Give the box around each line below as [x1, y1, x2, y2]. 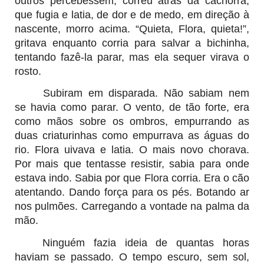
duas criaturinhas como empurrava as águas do [15, 130, 249, 142]
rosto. [15, 65, 41, 77]
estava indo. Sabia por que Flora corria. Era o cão [15, 172, 249, 184]
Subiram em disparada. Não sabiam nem [43, 87, 249, 100]
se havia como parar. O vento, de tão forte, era [15, 101, 249, 114]
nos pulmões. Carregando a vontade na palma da [15, 200, 249, 213]
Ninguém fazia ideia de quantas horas [42, 236, 249, 249]
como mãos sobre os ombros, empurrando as [15, 115, 249, 128]
